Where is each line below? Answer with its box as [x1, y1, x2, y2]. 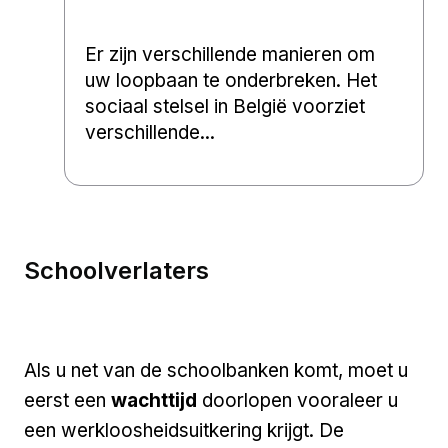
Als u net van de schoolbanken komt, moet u [24, 359, 408, 383]
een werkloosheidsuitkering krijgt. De [24, 419, 344, 443]
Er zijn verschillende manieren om [85, 43, 375, 67]
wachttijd [111, 389, 202, 413]
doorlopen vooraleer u [202, 389, 398, 413]
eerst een [24, 389, 111, 413]
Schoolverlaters [24, 256, 209, 286]
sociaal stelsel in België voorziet [85, 95, 365, 119]
